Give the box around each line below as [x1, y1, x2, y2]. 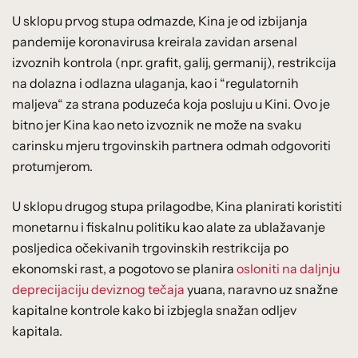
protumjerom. [12, 157, 93, 174]
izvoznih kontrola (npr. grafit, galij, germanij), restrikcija [12, 54, 336, 70]
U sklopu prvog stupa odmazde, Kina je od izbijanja [12, 12, 308, 29]
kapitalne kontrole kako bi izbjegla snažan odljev [12, 301, 296, 318]
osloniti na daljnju [237, 260, 340, 276]
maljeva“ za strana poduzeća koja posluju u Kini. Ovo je [12, 95, 330, 112]
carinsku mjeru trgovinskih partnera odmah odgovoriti [12, 137, 331, 153]
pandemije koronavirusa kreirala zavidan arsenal [12, 33, 297, 50]
